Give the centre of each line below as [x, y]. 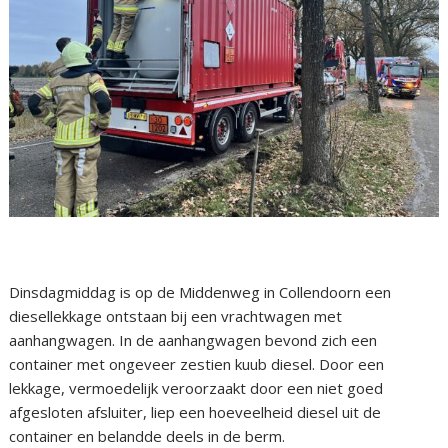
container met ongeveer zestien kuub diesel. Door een [197, 364]
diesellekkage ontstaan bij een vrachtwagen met [176, 316]
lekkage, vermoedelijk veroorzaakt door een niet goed [196, 388]
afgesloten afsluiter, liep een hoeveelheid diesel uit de [195, 412]
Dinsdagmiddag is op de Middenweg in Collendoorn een [200, 292]
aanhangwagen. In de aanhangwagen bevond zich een [193, 340]
